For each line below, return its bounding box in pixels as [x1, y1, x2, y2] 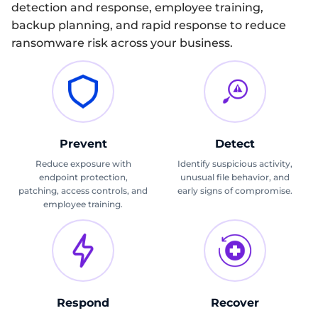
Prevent [59, 136, 107, 150]
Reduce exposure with [35, 158, 131, 169]
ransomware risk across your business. [11, 35, 233, 50]
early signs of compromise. [177, 185, 292, 196]
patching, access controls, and [18, 185, 148, 196]
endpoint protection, [38, 171, 128, 182]
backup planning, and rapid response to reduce [11, 18, 286, 32]
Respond [57, 295, 109, 309]
